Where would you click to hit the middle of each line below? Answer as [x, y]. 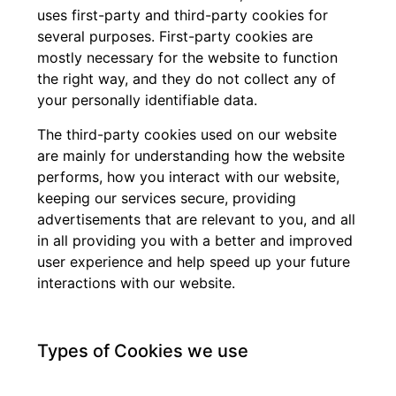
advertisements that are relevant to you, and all [197, 219]
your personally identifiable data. [148, 100]
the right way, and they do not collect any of [187, 79]
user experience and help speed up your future [194, 261]
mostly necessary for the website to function [188, 58]
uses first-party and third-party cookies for [183, 15]
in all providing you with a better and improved [195, 240]
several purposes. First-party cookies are [175, 37]
